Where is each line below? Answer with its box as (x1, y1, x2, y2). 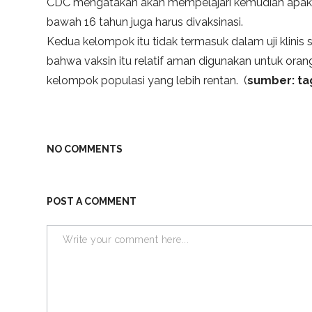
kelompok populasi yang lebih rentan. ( (47, 74, 248, 88)
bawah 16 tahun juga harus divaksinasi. (47, 15, 244, 29)
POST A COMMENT (47, 196, 137, 208)
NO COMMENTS (47, 143, 123, 155)
